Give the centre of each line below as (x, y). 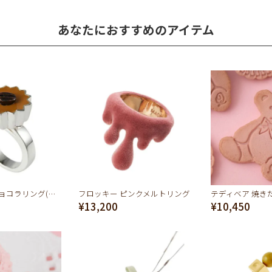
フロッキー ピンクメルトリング (134, 193)
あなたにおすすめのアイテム (136, 29)
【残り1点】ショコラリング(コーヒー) (52, 193)
